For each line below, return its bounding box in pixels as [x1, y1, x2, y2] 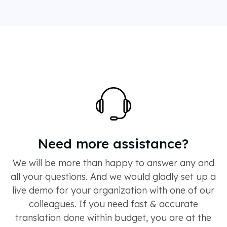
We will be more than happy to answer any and [12, 157, 214, 169]
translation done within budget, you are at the [15, 211, 211, 223]
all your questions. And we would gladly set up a [11, 170, 216, 182]
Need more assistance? [38, 135, 188, 152]
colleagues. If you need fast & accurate [28, 198, 198, 210]
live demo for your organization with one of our [12, 184, 214, 196]
